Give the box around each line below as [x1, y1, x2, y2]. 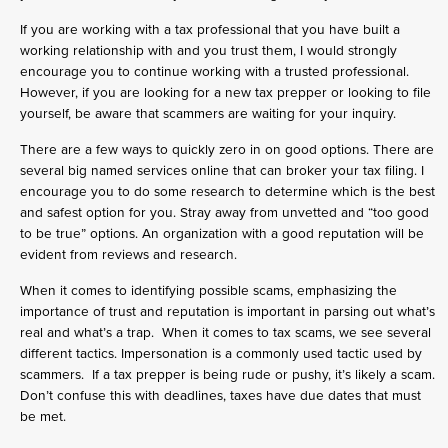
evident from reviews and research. [20, 246, 237, 264]
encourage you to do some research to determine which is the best [20, 183, 435, 201]
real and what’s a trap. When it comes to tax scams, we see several [20, 324, 431, 342]
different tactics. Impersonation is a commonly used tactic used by [20, 345, 422, 363]
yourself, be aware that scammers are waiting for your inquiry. [20, 105, 396, 123]
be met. [20, 408, 66, 426]
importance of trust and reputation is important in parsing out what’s [20, 303, 435, 321]
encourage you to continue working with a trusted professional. [20, 63, 409, 81]
